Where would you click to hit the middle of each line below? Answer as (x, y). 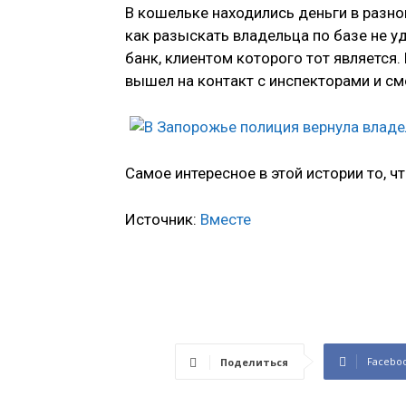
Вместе (226, 220)
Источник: (163, 220)
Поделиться (254, 362)
